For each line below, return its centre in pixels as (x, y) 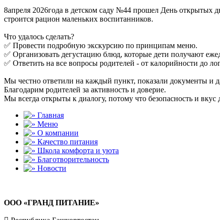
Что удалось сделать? (39, 37)
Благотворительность (73, 159)
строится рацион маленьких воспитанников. (79, 19)
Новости (52, 168)
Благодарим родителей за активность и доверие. (85, 90)
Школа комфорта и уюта (78, 151)
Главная (51, 115)
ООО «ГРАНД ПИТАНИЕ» (52, 203)
